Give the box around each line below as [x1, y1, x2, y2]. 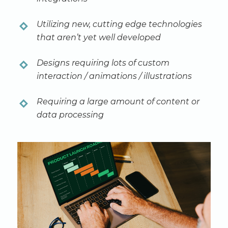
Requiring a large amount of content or [36, 96, 199, 106]
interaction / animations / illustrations [36, 71, 192, 81]
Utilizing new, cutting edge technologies [36, 19, 202, 29]
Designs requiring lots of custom [36, 58, 169, 68]
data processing [36, 109, 104, 120]
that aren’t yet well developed [36, 32, 161, 42]
